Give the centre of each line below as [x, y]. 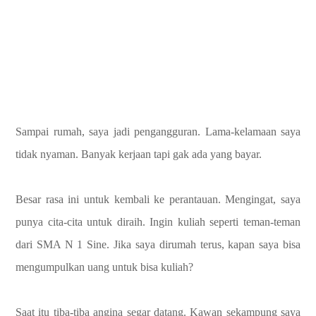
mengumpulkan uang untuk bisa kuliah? [104, 267]
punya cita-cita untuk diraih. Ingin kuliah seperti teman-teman [158, 221]
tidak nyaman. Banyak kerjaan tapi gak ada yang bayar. [139, 154]
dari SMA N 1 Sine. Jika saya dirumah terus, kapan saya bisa [158, 244]
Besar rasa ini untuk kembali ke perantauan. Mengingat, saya [158, 199]
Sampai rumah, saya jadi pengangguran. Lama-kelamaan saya [158, 131]
